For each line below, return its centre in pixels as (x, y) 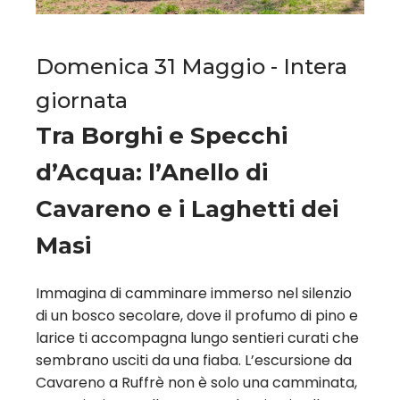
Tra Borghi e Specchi (162, 135)
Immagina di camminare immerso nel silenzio (194, 293)
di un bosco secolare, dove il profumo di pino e (197, 315)
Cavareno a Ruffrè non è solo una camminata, (196, 382)
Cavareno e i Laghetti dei (187, 208)
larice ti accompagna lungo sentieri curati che (197, 337)
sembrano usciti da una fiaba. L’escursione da (194, 360)
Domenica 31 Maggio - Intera (192, 66)
